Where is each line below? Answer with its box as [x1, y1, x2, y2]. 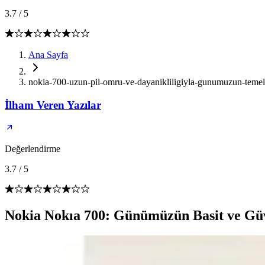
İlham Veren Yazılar [5, 98, 101, 111]
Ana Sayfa [28, 50, 68, 60]
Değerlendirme [5, 144, 60, 154]
